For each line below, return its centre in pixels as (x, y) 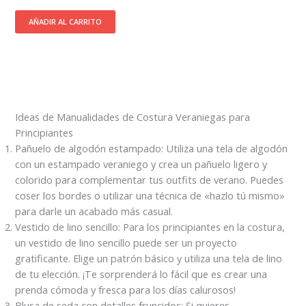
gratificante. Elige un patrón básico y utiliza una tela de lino (149, 259)
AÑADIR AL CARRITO (66, 22)
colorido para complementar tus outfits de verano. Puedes (150, 180)
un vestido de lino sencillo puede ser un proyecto (126, 243)
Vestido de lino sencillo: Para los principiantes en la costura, (150, 227)
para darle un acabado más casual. (94, 211)
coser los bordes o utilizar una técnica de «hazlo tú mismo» (150, 196)
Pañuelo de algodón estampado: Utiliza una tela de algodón (152, 149)
